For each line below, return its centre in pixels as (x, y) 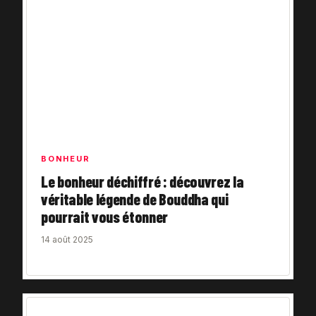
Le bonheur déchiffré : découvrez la (142, 182)
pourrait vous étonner (105, 217)
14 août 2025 (67, 240)
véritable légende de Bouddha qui (135, 199)
